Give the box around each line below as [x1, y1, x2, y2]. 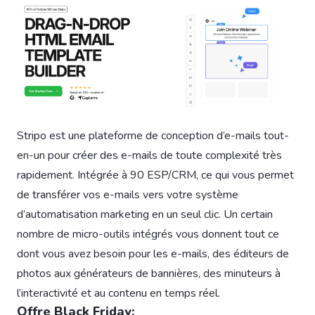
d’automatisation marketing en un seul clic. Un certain [17, 207, 273, 223]
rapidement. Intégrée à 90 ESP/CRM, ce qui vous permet [17, 167, 294, 184]
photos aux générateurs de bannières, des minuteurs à [17, 266, 281, 282]
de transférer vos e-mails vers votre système [17, 187, 238, 203]
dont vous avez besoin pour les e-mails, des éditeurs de [17, 246, 289, 262]
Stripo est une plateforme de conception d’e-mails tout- [17, 128, 289, 144]
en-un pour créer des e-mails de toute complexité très [17, 148, 282, 164]
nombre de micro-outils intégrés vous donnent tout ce [17, 226, 279, 243]
